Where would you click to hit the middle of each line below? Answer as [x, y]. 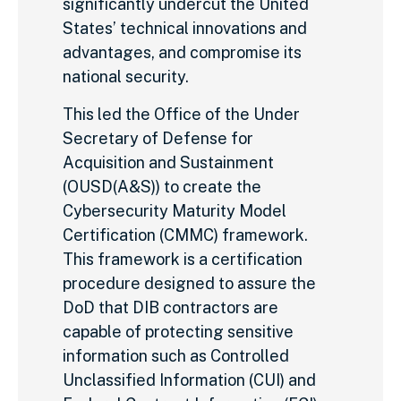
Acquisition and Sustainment [168, 162]
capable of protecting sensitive [178, 331]
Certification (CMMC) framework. [185, 235]
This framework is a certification [183, 259]
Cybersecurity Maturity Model [175, 210]
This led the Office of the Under [181, 114]
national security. [126, 77]
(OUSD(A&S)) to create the [162, 186]
